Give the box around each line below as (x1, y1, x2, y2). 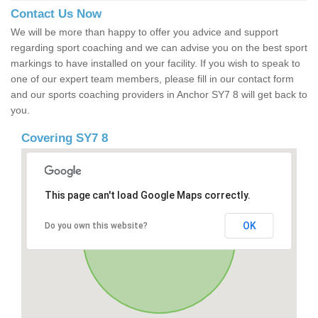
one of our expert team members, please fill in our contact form (11, 73, 294, 85)
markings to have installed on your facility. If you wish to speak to (11, 57, 300, 70)
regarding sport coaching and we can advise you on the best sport (11, 42, 307, 54)
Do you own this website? (44, 221, 148, 231)
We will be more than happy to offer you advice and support (11, 26, 278, 38)
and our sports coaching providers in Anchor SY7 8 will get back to (11, 89, 307, 101)
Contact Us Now (11, 7, 102, 21)
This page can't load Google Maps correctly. (44, 190, 251, 202)
